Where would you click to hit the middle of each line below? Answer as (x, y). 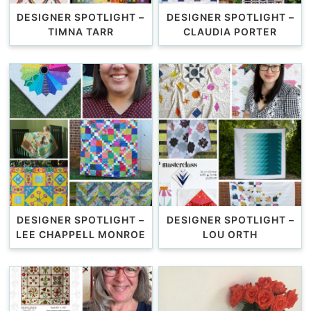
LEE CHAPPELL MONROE (81, 234)
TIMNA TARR (81, 32)
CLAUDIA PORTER (230, 32)
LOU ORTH (230, 234)
